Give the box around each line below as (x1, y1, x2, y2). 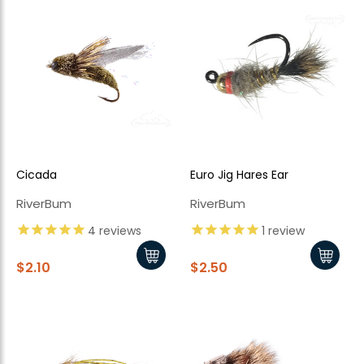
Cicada (16, 167, 57, 184)
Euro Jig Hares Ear (190, 167, 288, 184)
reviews (96, 223, 141, 240)
